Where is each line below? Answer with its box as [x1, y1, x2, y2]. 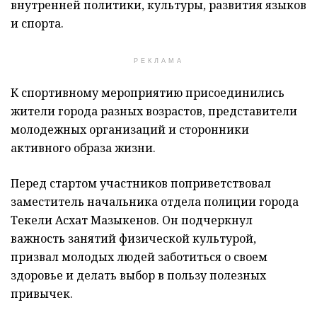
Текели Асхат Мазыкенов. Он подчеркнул [11, 212, 253, 229]
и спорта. [11, 16, 64, 32]
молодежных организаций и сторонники [11, 122, 249, 138]
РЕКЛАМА [133, 57, 184, 65]
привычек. [11, 286, 73, 302]
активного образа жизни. [11, 140, 156, 156]
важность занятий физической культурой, [11, 231, 256, 247]
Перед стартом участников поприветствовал [11, 175, 271, 192]
